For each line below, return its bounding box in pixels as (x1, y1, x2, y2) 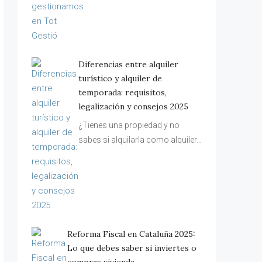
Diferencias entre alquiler (78, 59, 178, 70)
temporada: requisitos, (78, 87, 167, 98)
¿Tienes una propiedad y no (78, 120, 180, 130)
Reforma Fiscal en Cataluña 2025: (67, 229, 196, 239)
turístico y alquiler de (78, 73, 162, 84)
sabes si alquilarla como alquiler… (78, 135, 202, 144)
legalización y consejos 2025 (78, 101, 188, 112)
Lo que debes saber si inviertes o (67, 243, 197, 253)
